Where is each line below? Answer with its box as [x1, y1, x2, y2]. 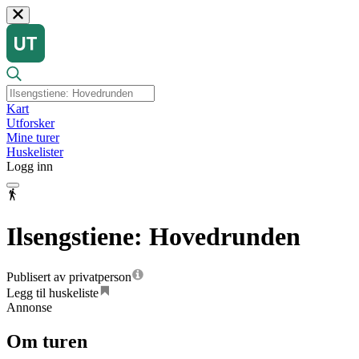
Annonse [6, 301, 52, 315]
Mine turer [6, 131, 59, 145]
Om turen [6, 331, 87, 353]
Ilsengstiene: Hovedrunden [6, 221, 301, 251]
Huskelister [6, 145, 63, 159]
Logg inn [6, 159, 53, 174]
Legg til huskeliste [6, 286, 99, 301]
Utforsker [6, 116, 54, 131]
